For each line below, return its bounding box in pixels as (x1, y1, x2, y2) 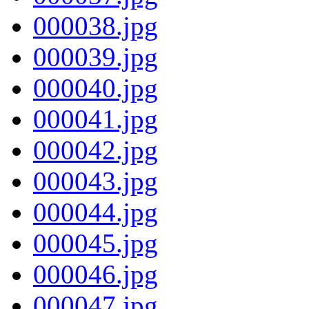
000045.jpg (33, 228, 158, 258)
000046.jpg (33, 259, 158, 289)
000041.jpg (33, 103, 158, 134)
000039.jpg (33, 41, 158, 72)
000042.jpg (33, 134, 158, 165)
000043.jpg (33, 166, 158, 196)
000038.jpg (33, 10, 158, 41)
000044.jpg (33, 197, 158, 227)
